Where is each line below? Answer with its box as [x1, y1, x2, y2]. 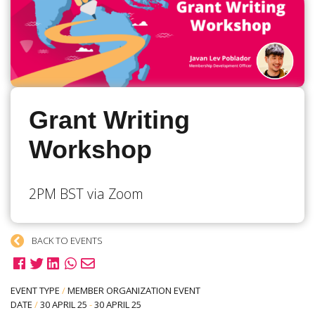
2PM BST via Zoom [29, 184, 143, 204]
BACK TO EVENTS [29, 234, 103, 247]
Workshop [29, 136, 152, 165]
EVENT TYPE [11, 283, 60, 297]
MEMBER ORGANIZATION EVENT [67, 283, 200, 297]
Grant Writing [29, 106, 190, 135]
